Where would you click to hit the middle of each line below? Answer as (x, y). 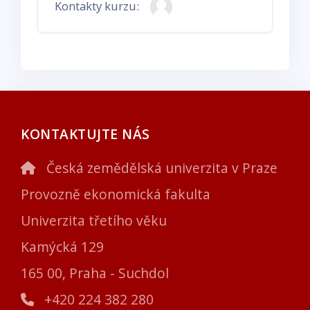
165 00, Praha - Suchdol (95, 273)
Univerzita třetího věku (94, 220)
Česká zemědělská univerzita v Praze (160, 167)
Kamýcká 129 (62, 246)
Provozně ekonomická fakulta (116, 194)
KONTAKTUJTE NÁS (85, 134)
